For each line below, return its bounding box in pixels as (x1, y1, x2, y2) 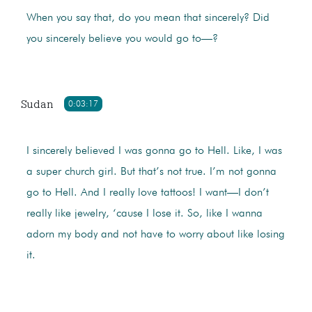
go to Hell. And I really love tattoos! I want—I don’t (26, 187, 269, 199)
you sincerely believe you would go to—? (26, 33, 218, 45)
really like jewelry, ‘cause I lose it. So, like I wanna (26, 208, 263, 220)
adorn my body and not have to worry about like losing (26, 229, 285, 241)
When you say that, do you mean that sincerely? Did (26, 13, 270, 24)
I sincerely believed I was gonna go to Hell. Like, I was (26, 146, 282, 157)
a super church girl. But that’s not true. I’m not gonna (26, 166, 276, 178)
